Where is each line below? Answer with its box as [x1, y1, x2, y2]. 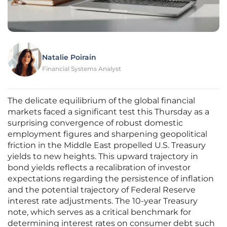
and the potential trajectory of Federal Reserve [8, 185, 196, 195]
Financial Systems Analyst [42, 65, 121, 73]
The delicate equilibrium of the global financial [8, 96, 195, 106]
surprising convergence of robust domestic [8, 118, 183, 128]
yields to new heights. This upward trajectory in [8, 152, 198, 162]
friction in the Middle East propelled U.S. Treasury [8, 140, 206, 150]
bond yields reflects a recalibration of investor [8, 163, 191, 173]
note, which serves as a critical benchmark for [8, 207, 191, 217]
